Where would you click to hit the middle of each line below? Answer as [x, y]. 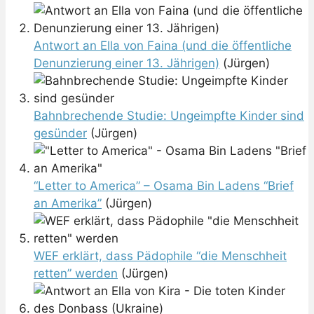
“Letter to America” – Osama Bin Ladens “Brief [164, 186]
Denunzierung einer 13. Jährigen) [127, 63]
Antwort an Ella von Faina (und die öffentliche [163, 46]
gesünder [60, 134]
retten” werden [76, 274]
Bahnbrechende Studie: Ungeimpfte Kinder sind [169, 116]
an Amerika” [68, 204]
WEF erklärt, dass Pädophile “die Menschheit [160, 256]
